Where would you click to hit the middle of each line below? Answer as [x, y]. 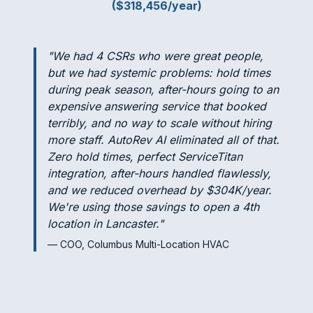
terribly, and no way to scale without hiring [160, 123]
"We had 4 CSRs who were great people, [155, 56]
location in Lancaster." [105, 224]
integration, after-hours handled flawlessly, [159, 173]
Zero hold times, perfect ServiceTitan [145, 156]
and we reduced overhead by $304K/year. [160, 190]
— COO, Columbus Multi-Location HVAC [138, 244]
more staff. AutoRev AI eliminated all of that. [163, 140]
